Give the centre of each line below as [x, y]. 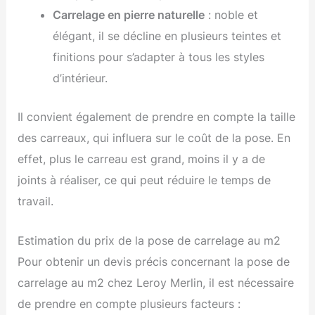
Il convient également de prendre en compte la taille [157, 116]
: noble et [231, 15]
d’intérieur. [80, 78]
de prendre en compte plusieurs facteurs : [129, 304]
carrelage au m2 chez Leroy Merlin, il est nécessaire [156, 283]
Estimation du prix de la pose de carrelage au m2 [149, 241]
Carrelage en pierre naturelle [128, 15]
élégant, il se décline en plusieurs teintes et [167, 36]
